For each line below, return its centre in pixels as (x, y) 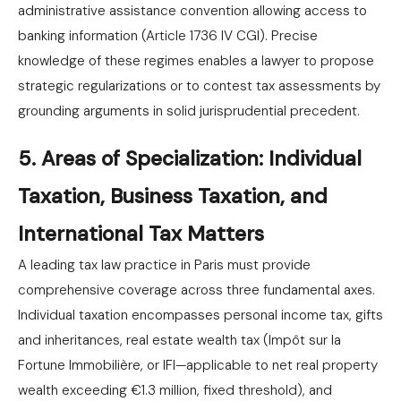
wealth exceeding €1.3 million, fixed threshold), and (175, 390)
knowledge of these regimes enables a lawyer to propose (196, 61)
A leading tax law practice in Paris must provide (164, 265)
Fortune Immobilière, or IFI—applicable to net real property (198, 365)
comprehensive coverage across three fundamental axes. (196, 290)
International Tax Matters (141, 234)
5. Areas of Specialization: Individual (190, 158)
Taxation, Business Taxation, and (173, 196)
